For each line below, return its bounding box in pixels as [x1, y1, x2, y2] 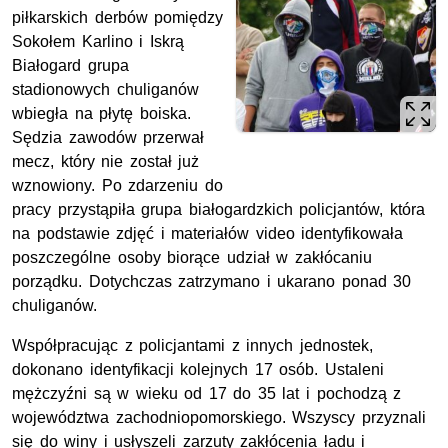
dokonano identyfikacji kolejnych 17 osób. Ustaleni [12, 361, 384, 379]
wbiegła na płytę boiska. [12, 105, 191, 123]
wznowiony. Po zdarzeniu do [12, 177, 223, 195]
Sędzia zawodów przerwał [12, 129, 205, 147]
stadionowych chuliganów [12, 81, 199, 99]
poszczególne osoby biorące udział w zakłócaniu [12, 249, 372, 267]
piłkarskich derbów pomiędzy [12, 9, 224, 27]
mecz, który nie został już [12, 153, 200, 171]
